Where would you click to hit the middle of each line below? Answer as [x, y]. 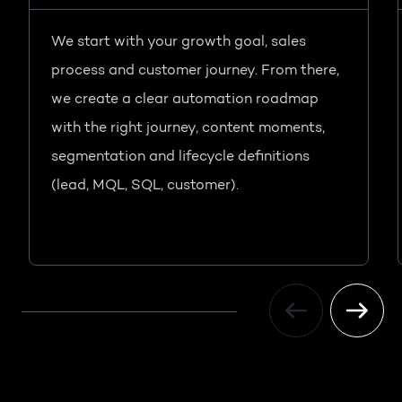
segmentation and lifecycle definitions [180, 157]
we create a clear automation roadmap [185, 100]
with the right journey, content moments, [188, 129]
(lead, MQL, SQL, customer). [145, 186]
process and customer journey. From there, [195, 71]
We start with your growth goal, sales [179, 43]
